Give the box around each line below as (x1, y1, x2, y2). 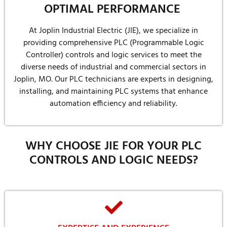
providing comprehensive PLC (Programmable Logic (23, 36, 204, 50)
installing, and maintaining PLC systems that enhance (19, 85, 208, 99)
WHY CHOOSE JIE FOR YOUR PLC (25, 136, 202, 156)
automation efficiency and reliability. (50, 97, 177, 111)
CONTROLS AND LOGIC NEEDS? (29, 150, 198, 170)
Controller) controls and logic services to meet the (25, 49, 202, 62)
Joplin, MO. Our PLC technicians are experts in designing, (14, 73, 213, 87)
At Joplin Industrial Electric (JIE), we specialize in (29, 24, 198, 38)
